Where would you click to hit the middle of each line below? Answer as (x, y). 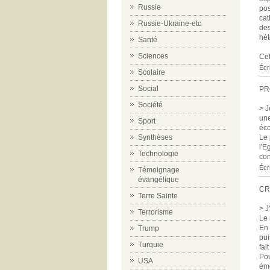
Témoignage (159, 170)
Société (150, 105)
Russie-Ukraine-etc (170, 24)
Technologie (158, 154)
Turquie (151, 245)
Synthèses (155, 137)
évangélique (159, 180)
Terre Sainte (158, 196)
